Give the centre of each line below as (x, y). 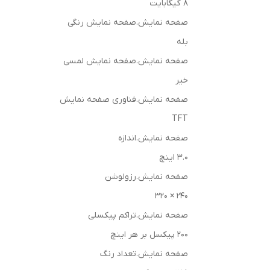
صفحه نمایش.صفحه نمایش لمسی (126, 61)
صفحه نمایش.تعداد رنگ (144, 254)
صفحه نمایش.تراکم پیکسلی (138, 215)
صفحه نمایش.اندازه (153, 138)
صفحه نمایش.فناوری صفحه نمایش (124, 100)
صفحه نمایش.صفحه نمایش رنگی (128, 23)
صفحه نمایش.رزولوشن (146, 177)
